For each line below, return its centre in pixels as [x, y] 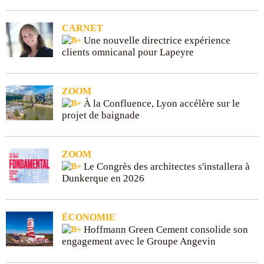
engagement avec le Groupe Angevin [139, 241]
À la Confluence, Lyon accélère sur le [161, 103]
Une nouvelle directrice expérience [156, 40]
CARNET [82, 28]
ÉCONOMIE [89, 217]
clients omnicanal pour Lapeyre [128, 52]
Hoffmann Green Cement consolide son [165, 229]
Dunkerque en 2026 [103, 178]
